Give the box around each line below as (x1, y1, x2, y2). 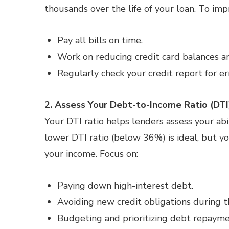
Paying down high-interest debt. (57, 179, 193, 192)
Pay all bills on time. (57, 34, 143, 47)
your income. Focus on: (44, 148, 138, 160)
